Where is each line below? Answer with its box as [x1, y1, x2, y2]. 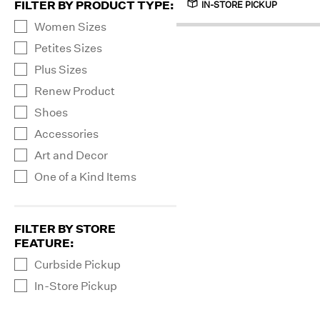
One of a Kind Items [34, 169, 136, 184]
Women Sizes [34, 19, 106, 34]
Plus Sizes [34, 62, 87, 76]
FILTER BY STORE [14, 221, 116, 236]
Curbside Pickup [34, 257, 121, 271]
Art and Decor [34, 148, 108, 162]
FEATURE [14, 236, 70, 250]
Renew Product [34, 84, 115, 98]
